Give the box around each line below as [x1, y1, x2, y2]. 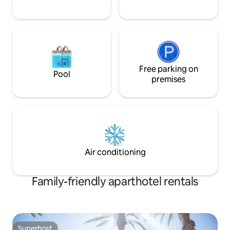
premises [151, 73, 185, 85]
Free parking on [139, 63, 198, 74]
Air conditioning [84, 146, 146, 158]
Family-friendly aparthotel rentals [31, 174, 199, 189]
